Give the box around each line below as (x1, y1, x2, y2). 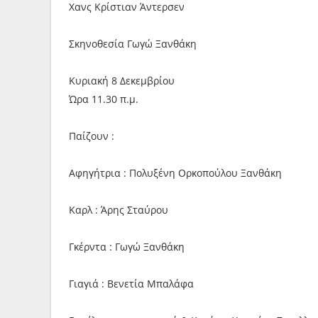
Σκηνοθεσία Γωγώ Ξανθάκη (69, 37, 197, 50)
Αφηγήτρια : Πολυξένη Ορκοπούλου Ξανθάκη (69, 166, 282, 180)
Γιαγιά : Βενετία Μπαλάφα (69, 277, 194, 290)
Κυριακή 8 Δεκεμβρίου (69, 74, 175, 87)
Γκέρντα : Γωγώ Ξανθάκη (69, 240, 185, 253)
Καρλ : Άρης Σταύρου (69, 203, 168, 216)
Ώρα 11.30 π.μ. (69, 92, 138, 106)
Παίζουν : (69, 129, 114, 143)
